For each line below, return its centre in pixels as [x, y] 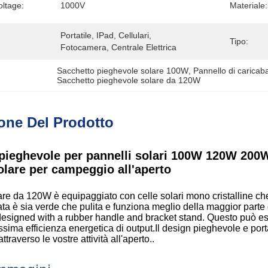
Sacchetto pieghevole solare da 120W [129, 80]
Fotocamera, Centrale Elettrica [118, 47]
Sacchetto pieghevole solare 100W [123, 71]
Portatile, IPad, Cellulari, [106, 35]
